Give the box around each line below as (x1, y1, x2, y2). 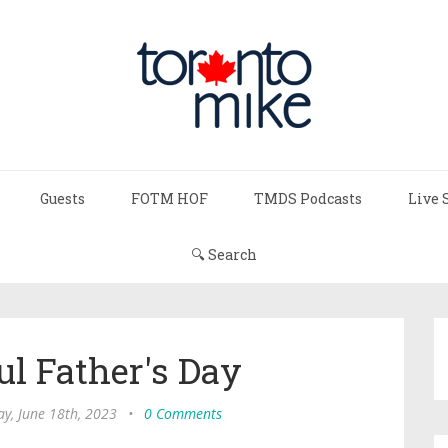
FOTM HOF (131, 189, 208, 208)
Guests (40, 189, 85, 208)
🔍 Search (191, 245, 257, 264)
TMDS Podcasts (254, 189, 362, 208)
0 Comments (143, 404, 222, 423)
